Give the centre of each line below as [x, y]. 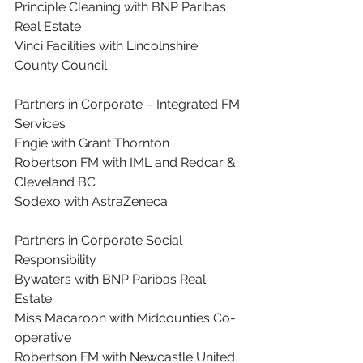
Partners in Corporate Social [100, 240]
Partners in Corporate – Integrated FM [129, 104]
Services [40, 124]
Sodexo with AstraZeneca [91, 201]
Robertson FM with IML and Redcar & [127, 162]
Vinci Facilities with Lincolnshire [108, 46]
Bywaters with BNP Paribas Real [112, 279]
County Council [61, 65]
